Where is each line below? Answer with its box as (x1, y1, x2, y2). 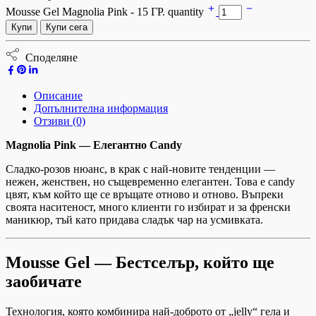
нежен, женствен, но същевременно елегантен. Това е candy (6, 176, 295, 188)
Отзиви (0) (34, 115, 85, 128)
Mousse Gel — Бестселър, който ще (6, 253, 274, 272)
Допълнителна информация (34, 102, 168, 115)
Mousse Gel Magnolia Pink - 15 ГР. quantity (6, 6, 207, 18)
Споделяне (20, 51, 78, 64)
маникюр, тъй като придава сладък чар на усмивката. (6, 214, 263, 226)
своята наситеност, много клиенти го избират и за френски (6, 201, 291, 214)
